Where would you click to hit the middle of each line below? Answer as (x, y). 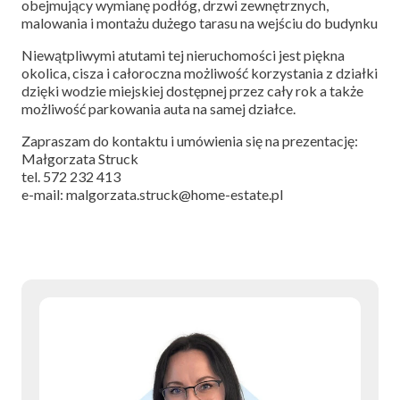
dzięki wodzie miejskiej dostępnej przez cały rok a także (192, 91)
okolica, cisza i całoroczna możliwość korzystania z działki (200, 73)
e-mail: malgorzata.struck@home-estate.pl (152, 194)
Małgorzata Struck (80, 158)
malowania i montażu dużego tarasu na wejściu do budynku (200, 23)
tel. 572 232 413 (71, 176)
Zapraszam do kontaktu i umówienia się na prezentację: (190, 141)
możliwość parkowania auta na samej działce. (158, 108)
